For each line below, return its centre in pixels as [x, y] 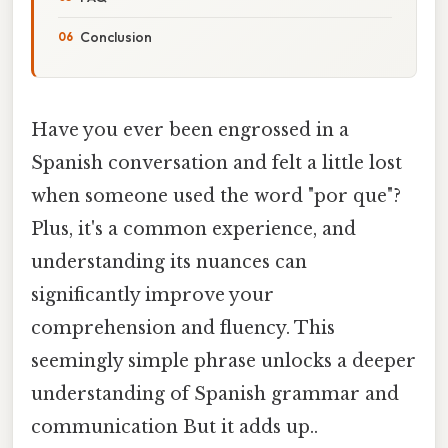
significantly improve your [152, 294]
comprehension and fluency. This [183, 327]
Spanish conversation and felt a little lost [216, 162]
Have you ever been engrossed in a [190, 129]
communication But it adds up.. [174, 426]
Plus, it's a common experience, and [193, 228]
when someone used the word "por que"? [216, 195]
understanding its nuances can [169, 261]
